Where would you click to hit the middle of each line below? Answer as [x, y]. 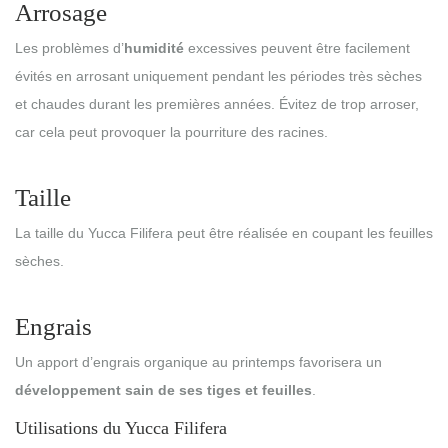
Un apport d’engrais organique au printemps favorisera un [198, 361]
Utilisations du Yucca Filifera [121, 427]
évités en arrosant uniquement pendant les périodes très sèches [218, 76]
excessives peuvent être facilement [297, 48]
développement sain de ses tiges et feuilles [163, 389]
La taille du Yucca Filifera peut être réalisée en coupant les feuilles [224, 232]
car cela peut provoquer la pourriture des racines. [171, 132]
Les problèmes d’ [69, 48]
